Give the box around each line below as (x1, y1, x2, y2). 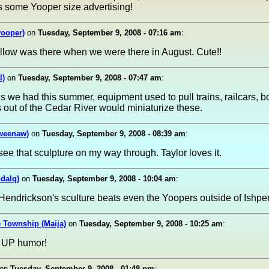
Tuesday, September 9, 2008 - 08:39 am (42, 129, 186, 138)
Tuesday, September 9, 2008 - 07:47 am (18, 73, 162, 82)
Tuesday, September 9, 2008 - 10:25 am (79, 219, 223, 228)
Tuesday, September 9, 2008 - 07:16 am (38, 28, 181, 37)
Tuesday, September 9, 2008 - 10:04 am (32, 174, 176, 183)
